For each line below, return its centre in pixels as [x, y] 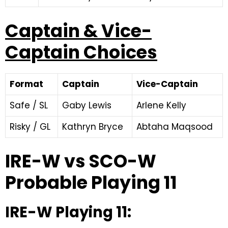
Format [26, 84]
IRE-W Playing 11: [70, 212]
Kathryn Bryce [93, 126]
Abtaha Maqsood [175, 126]
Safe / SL [29, 105]
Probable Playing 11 [91, 182]
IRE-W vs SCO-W [81, 161]
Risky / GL [30, 126]
